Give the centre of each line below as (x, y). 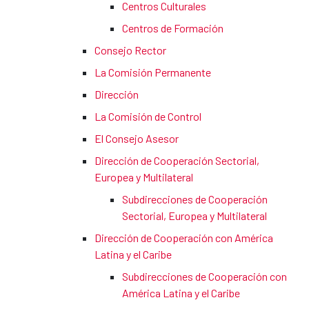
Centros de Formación (173, 28)
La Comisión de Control (148, 117)
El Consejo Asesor (137, 139)
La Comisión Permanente (153, 72)
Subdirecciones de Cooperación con (205, 277)
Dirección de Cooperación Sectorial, (177, 161)
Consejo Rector (130, 50)
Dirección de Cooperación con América (184, 238)
